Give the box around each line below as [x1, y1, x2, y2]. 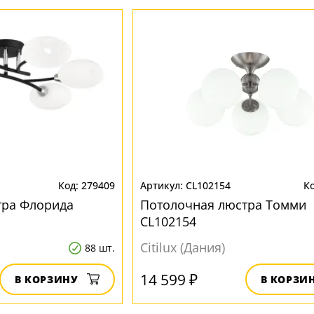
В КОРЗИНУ [14, 273, 78, 286]
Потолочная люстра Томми [139, 196, 306, 213]
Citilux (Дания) [139, 239, 225, 256]
